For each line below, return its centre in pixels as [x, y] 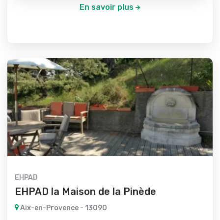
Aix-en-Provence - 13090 [63, 208]
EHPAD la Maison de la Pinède [85, 191]
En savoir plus [106, 7]
